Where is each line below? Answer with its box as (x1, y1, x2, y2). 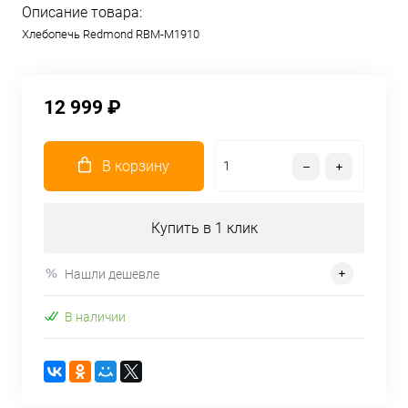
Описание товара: (22, 3, 142, 21)
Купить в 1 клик (150, 219, 258, 237)
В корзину (102, 158, 169, 175)
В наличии (65, 309, 126, 324)
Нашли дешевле (65, 266, 159, 281)
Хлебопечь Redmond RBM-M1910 (22, 26, 199, 41)
